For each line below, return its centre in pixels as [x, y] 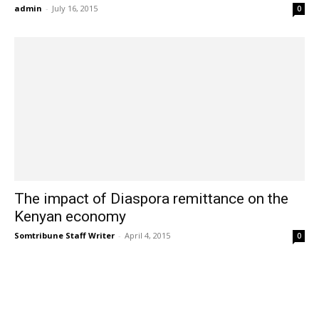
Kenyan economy [70, 216]
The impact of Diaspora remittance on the [151, 198]
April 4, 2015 [147, 235]
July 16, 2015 [75, 9]
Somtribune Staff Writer [64, 235]
